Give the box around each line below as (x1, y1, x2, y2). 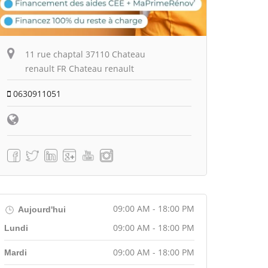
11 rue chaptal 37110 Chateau (25, 48, 145, 60)
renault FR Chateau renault (25, 62, 134, 74)
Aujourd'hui (16, 204, 66, 214)
